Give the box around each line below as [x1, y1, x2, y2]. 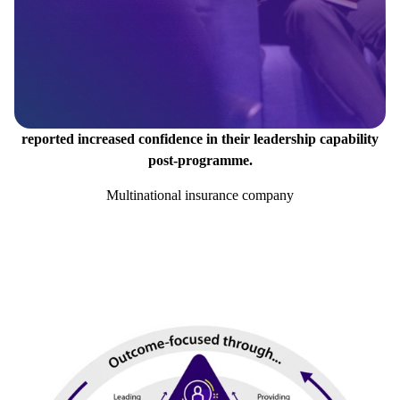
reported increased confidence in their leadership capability [21, 131, 379, 147]
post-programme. [147, 153, 253, 169]
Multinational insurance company [106, 187, 294, 204]
